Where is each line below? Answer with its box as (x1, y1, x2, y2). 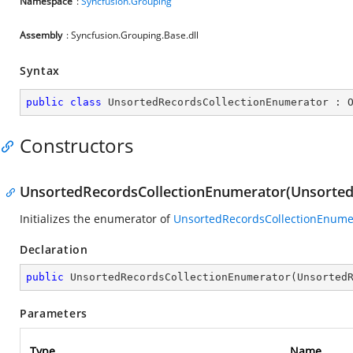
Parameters (20, 306, 87, 321)
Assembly (20, 28, 62, 42)
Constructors (20, 132, 133, 158)
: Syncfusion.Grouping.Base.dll (66, 28, 199, 42)
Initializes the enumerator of (20, 211, 173, 226)
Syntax (20, 63, 61, 78)
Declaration (20, 242, 88, 257)
